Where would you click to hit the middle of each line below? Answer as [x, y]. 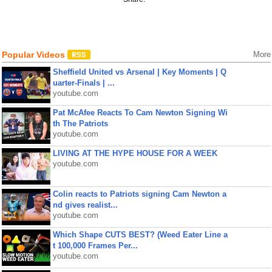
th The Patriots [80, 124]
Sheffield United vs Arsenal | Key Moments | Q [139, 72]
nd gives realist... [85, 205]
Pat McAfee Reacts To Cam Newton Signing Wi [140, 113]
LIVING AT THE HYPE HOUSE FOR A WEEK [135, 153]
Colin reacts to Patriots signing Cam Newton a [139, 194]
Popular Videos [34, 55]
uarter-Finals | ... [83, 83]
